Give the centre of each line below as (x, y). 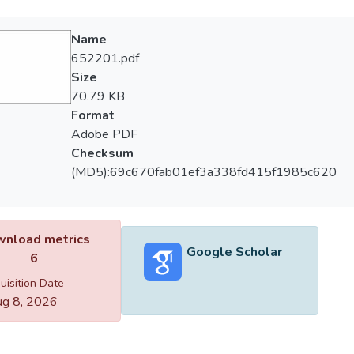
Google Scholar (234, 252)
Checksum (102, 153)
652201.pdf (105, 58)
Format (92, 115)
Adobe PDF (104, 134)
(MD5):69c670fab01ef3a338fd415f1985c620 (203, 172)
